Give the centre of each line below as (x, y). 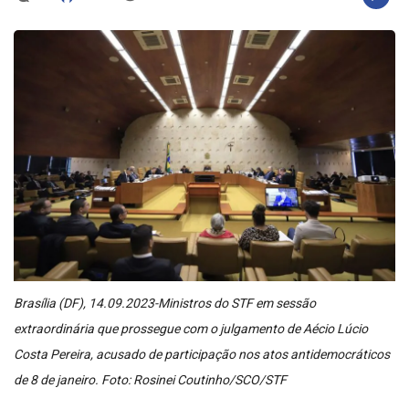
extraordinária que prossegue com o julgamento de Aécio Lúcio (191, 329)
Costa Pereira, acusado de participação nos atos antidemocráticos (202, 355)
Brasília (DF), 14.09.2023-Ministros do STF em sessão (165, 304)
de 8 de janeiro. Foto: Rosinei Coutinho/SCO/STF (150, 380)
